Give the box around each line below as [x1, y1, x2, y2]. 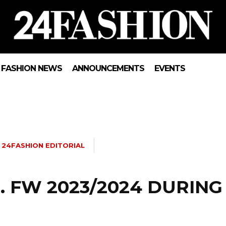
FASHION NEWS [1, 64, 63, 74]
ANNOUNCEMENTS [72, 64, 145, 74]
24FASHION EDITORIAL [2, 141, 85, 150]
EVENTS [154, 64, 186, 74]
